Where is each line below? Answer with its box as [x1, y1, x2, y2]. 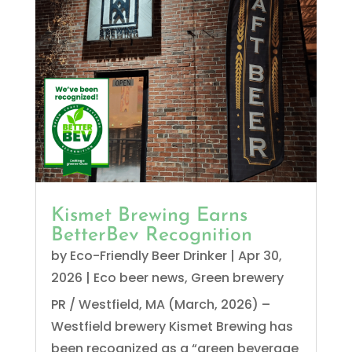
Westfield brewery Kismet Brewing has [50, 317, 293, 336]
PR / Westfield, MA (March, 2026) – [50, 295, 270, 314]
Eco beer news [93, 269, 185, 288]
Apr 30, [237, 247, 282, 266]
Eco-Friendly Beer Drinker [69, 247, 227, 266]
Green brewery [190, 269, 284, 288]
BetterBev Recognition [50, 225, 252, 246]
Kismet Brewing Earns [50, 206, 247, 226]
